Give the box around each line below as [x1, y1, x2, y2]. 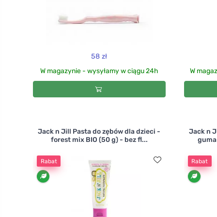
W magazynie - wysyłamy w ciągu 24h [40, 67, 158, 76]
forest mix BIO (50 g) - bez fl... [50, 136, 148, 144]
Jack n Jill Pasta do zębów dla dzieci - [38, 127, 161, 136]
